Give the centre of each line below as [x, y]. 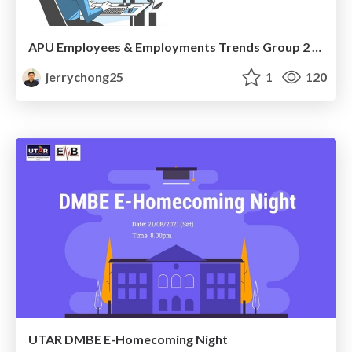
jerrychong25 [84, 76]
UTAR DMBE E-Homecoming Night [128, 339]
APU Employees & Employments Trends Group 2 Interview [317, 46]
